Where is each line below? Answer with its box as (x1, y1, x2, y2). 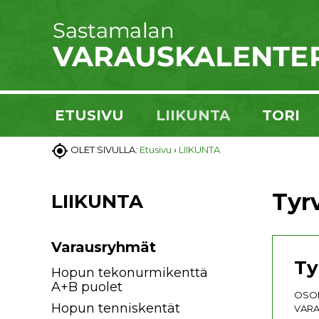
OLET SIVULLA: (70, 144, 140, 156)
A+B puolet (51, 279, 122, 295)
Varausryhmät (51, 239, 156, 256)
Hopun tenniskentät (51, 300, 180, 317)
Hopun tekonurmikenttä (51, 265, 208, 281)
